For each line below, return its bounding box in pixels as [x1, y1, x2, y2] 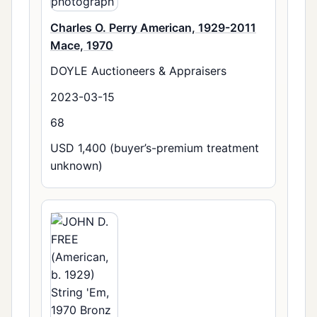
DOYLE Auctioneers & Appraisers [50, 64, 226, 79]
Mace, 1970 [50, 38, 113, 53]
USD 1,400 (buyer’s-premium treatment [50, 140, 259, 155]
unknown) [50, 158, 103, 173]
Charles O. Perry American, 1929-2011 [50, 21, 256, 35]
